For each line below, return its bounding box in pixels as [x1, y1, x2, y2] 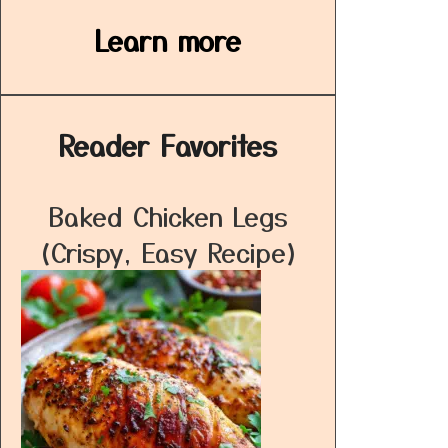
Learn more [95, 20, 241, 60]
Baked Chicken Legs [48, 197, 288, 234]
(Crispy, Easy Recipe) [37, 233, 299, 270]
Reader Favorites [59, 125, 277, 165]
